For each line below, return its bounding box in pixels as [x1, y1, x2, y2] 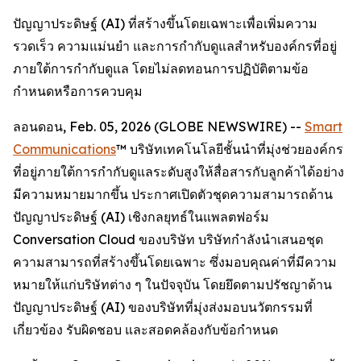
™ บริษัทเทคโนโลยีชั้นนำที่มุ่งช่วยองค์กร [116, 141, 343, 157]
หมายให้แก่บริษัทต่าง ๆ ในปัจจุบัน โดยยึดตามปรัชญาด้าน [13, 276, 332, 293]
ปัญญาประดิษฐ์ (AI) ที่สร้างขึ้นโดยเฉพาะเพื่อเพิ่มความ [13, 15, 317, 31]
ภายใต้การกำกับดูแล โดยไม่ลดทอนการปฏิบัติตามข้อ [13, 60, 309, 77]
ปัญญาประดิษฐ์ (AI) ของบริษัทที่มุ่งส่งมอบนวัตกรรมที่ [13, 299, 313, 315]
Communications [13, 141, 116, 157]
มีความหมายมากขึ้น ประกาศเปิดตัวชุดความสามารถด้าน [13, 186, 333, 202]
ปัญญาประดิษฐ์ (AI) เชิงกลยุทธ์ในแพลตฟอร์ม [13, 209, 269, 225]
